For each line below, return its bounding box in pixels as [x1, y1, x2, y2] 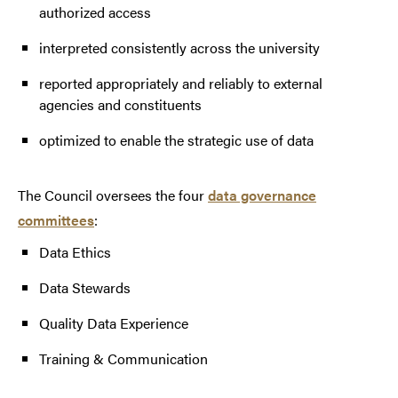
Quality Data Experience [39, 313, 188, 334]
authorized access [39, 2, 151, 23]
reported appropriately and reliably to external [39, 73, 322, 94]
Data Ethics [39, 242, 111, 263]
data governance [208, 185, 316, 206]
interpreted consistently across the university [39, 37, 320, 59]
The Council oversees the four [18, 185, 208, 206]
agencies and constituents [39, 94, 202, 115]
